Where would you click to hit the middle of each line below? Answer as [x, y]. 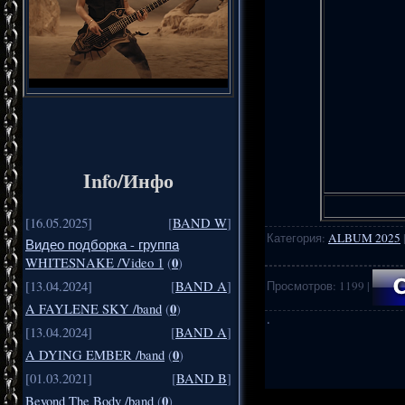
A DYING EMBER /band [95, 355]
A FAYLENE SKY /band [94, 309]
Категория [294, 237]
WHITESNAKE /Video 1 [94, 263]
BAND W [200, 223]
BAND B [202, 379]
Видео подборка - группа [102, 245]
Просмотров [300, 285]
